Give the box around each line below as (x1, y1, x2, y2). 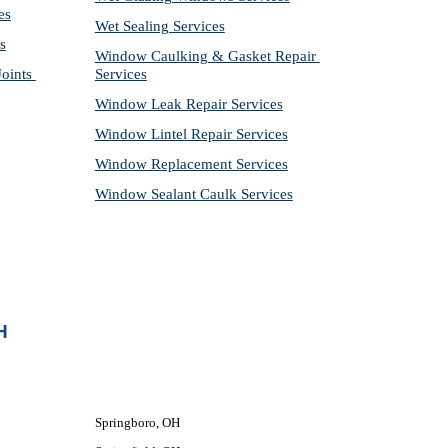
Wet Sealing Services (94, 18, 225, 34)
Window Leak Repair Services (94, 96, 283, 112)
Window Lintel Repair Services (94, 126, 288, 142)
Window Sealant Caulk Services (94, 186, 293, 202)
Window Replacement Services (94, 156, 288, 172)
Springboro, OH (94, 415, 180, 430)
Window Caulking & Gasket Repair (94, 48, 316, 64)
